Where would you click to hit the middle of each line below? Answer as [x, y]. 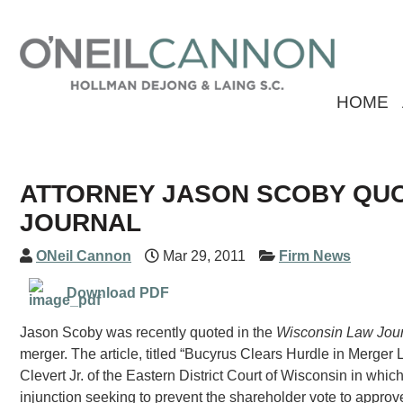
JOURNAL [81, 223]
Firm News [315, 256]
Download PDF [118, 293]
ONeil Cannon [84, 256]
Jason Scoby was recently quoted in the [148, 332]
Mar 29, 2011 [202, 256]
